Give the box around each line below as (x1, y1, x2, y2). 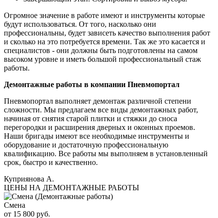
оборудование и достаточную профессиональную (4, 141, 168, 149)
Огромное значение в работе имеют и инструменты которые (4, 11, 205, 20)
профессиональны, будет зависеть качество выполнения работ (4, 29, 210, 37)
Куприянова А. (4, 175, 54, 183)
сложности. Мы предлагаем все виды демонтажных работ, (4, 106, 198, 114)
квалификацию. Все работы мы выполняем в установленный (4, 149, 208, 158)
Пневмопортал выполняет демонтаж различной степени (4, 97, 191, 106)
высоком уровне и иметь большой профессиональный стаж (4, 55, 201, 64)
